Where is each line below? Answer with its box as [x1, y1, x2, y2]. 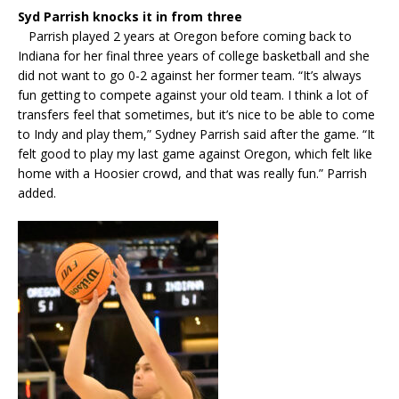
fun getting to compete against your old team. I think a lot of [18, 85, 368, 103]
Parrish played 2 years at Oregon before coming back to [18, 27, 352, 45]
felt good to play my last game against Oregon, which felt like [18, 144, 372, 162]
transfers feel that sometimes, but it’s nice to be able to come [18, 105, 375, 123]
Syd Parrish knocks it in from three [18, 7, 242, 25]
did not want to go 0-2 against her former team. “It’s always [18, 66, 362, 84]
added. [18, 183, 56, 201]
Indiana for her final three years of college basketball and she [18, 46, 370, 64]
